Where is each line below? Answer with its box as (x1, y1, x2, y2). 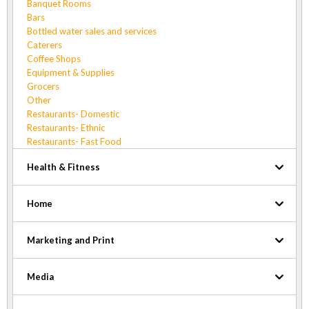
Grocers (27, 80, 59, 92)
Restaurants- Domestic (27, 108, 119, 119)
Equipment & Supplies (27, 66, 114, 78)
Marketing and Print (27, 234, 114, 246)
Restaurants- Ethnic (27, 121, 105, 133)
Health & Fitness (27, 161, 100, 172)
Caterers (27, 39, 62, 50)
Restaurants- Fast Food (27, 135, 121, 147)
